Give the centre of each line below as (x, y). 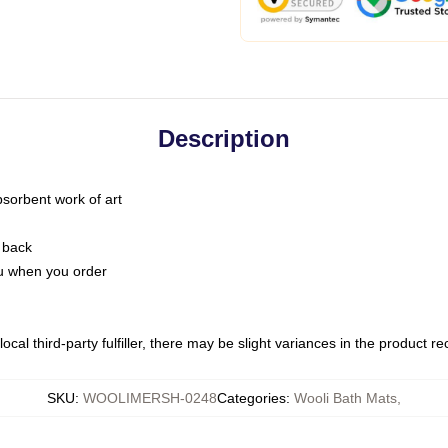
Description (224, 138)
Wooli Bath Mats (345, 398)
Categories (251, 398)
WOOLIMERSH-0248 (150, 398)
